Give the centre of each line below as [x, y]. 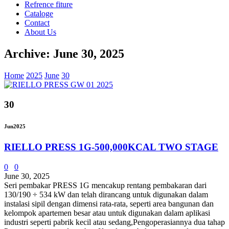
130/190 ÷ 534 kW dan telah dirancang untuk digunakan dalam [106, 195]
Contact [37, 23]
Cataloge [39, 14]
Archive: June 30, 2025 [64, 53]
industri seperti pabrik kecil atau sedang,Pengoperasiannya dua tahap [114, 222]
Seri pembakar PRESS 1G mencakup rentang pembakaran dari [105, 186]
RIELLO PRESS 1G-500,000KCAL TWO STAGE [111, 147]
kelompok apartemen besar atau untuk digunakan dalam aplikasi [107, 213]
